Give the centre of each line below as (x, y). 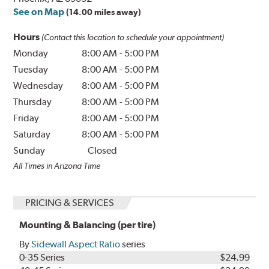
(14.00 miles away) (104, 12)
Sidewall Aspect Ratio (76, 244)
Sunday (29, 150)
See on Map (39, 11)
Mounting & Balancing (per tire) (88, 225)
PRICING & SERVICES (70, 202)
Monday (31, 53)
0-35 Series (42, 257)
